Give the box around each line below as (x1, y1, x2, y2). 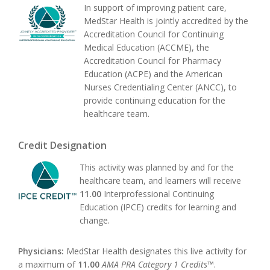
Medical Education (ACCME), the (84, 42, 209, 54)
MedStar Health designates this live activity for (66, 245, 246, 257)
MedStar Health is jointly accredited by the (84, 15, 248, 27)
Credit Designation (18, 138, 107, 152)
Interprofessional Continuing (101, 187, 214, 199)
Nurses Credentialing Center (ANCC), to (84, 81, 237, 93)
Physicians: (18, 245, 66, 257)
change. (80, 214, 110, 226)
